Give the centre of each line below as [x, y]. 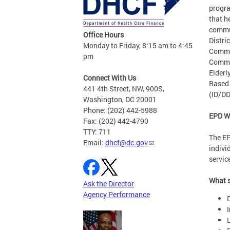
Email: [94, 143]
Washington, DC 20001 [120, 100]
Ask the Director [109, 184]
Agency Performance [117, 195]
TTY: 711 [97, 132]
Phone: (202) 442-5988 [120, 110]
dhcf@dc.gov [127, 143]
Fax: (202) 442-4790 [116, 121]
